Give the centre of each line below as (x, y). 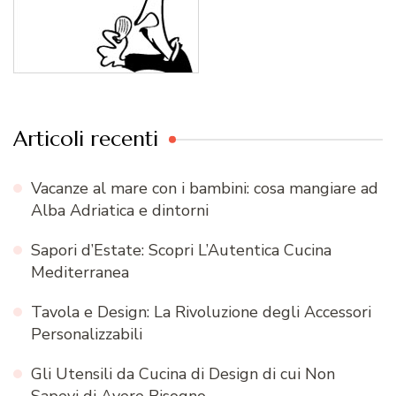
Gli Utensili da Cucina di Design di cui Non (183, 374)
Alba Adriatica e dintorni (120, 211)
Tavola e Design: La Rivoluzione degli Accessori (201, 312)
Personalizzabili (87, 335)
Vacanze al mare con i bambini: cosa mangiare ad (205, 189)
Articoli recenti (86, 139)
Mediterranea (80, 273)
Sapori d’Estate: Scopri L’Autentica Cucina (181, 251)
